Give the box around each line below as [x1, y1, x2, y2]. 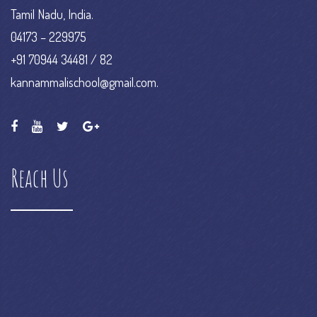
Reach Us [11, 161, 69, 194]
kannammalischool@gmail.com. [11, 74, 158, 90]
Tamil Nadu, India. [11, 6, 93, 22]
